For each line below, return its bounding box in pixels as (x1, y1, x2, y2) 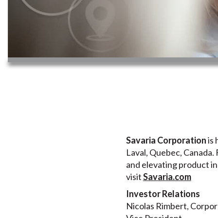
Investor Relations (126, 188, 201, 199)
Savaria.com (143, 171, 191, 182)
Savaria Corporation (126, 135, 206, 146)
